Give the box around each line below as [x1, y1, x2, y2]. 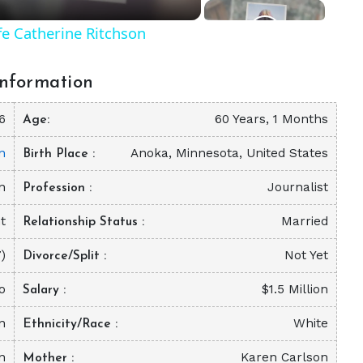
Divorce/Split [23, 249, 105, 263]
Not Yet [284, 247, 328, 263]
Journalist [267, 179, 328, 194]
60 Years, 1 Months [214, 111, 328, 126]
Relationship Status [23, 215, 143, 228]
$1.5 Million [261, 281, 328, 297]
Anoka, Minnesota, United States [130, 145, 328, 160]
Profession [23, 181, 90, 194]
